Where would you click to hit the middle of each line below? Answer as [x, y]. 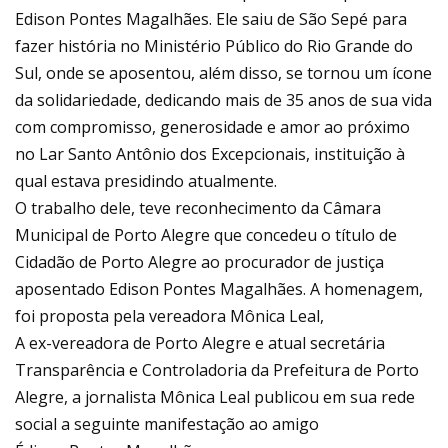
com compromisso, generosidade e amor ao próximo [212, 126]
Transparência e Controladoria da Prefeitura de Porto [217, 369]
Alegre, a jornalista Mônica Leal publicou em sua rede [215, 396]
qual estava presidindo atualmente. [146, 180]
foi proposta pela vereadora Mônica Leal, [169, 315]
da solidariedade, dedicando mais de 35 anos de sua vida [223, 99]
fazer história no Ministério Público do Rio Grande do [214, 45]
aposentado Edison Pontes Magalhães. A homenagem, [219, 288]
